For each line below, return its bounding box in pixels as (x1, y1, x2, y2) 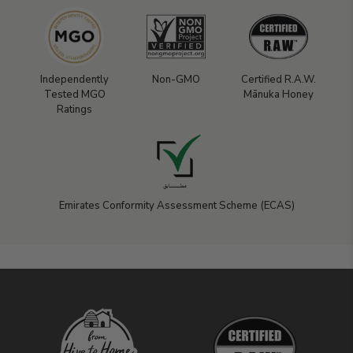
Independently (40, 72, 110, 87)
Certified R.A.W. (240, 72, 316, 87)
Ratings (57, 102, 93, 117)
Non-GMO (152, 72, 201, 87)
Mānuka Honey (243, 87, 314, 102)
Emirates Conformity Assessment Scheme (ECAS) (58, 199, 295, 214)
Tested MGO (43, 87, 106, 102)
